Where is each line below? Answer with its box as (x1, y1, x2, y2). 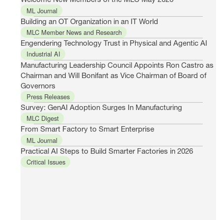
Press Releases (27, 91, 70, 101)
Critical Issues (27, 157, 66, 166)
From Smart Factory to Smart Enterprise (20, 124, 154, 134)
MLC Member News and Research (27, 27, 122, 37)
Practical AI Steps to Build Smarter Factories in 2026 (20, 146, 193, 155)
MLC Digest (27, 113, 59, 123)
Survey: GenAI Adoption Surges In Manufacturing (20, 102, 182, 111)
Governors (20, 81, 55, 90)
